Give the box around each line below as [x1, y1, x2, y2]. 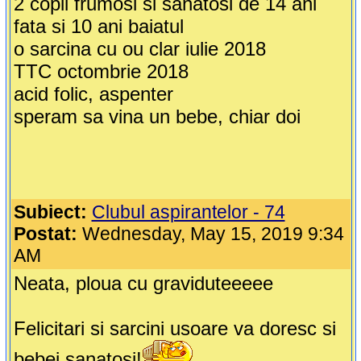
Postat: [13, 223, 77, 245]
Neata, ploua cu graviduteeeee [13, 272, 273, 295]
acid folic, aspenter [13, 83, 173, 106]
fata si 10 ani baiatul [13, 15, 184, 38]
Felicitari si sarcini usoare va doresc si [13, 317, 336, 340]
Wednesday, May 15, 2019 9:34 [77, 223, 344, 245]
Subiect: [13, 201, 87, 223]
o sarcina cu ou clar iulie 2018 [13, 38, 266, 60]
